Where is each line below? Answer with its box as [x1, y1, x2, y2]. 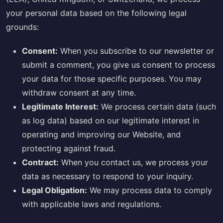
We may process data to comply [87, 185, 212, 195]
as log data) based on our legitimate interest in [22, 115, 199, 125]
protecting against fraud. [22, 143, 115, 153]
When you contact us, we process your [59, 157, 208, 167]
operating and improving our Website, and [22, 129, 181, 139]
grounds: [6, 22, 39, 32]
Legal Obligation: [22, 185, 87, 195]
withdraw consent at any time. [22, 87, 136, 98]
